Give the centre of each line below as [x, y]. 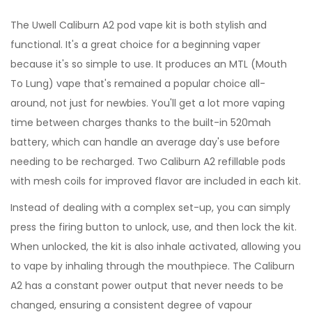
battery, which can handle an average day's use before [145, 142]
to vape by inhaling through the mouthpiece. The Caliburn [153, 266]
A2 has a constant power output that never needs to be [147, 286]
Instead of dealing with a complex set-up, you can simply [150, 208]
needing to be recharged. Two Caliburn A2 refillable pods [148, 162]
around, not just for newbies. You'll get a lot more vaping [148, 103]
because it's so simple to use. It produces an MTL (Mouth [149, 64]
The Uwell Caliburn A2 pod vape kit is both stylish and [139, 25]
